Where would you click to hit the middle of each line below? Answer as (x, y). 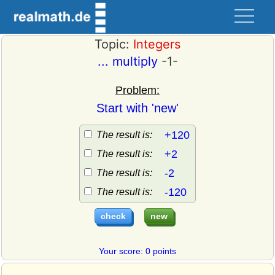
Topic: (114, 44)
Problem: (137, 90)
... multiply (127, 61)
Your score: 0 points (137, 251)
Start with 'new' (137, 108)
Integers (157, 44)
